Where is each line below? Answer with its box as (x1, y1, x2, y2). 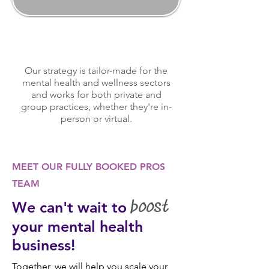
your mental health (12, 217, 143, 235)
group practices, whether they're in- (20, 101, 172, 112)
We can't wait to (12, 198, 131, 216)
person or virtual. (60, 113, 132, 124)
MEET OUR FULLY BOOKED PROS (12, 161, 165, 172)
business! (12, 236, 75, 254)
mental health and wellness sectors (22, 77, 171, 88)
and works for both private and (31, 89, 162, 100)
